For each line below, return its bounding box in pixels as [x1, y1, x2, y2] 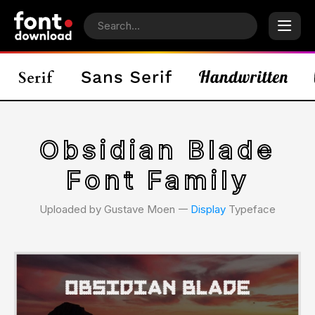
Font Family [65, 165, 250, 195]
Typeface [226, 202, 276, 216]
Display [191, 202, 226, 216]
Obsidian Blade [39, 134, 276, 165]
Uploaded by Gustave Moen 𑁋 [39, 202, 191, 216]
